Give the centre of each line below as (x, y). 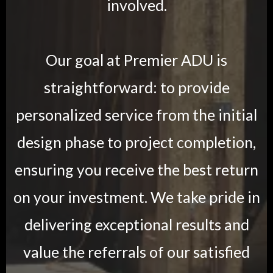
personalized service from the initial (136, 114)
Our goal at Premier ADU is (136, 59)
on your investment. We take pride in (136, 197)
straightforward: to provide (136, 87)
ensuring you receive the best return (136, 169)
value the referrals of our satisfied (136, 251)
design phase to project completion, (136, 142)
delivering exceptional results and (136, 224)
